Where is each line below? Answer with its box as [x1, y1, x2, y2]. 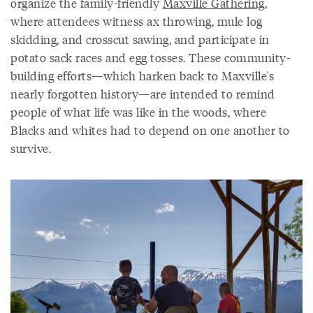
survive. [10, 140, 51, 157]
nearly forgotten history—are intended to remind [10, 85, 275, 103]
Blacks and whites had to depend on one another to [10, 122, 290, 139]
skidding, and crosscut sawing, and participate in [10, 31, 270, 48]
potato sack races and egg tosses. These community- [10, 49, 290, 66]
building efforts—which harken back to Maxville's [10, 67, 274, 85]
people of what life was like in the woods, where [10, 103, 266, 121]
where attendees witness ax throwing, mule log [10, 13, 263, 30]
